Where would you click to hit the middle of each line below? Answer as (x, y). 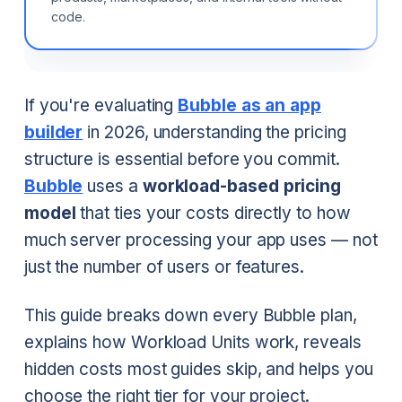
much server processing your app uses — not (201, 240)
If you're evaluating (101, 106)
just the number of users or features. (164, 267)
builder (53, 133)
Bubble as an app (249, 106)
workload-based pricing (242, 187)
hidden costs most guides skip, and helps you (199, 369)
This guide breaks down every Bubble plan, (190, 315)
